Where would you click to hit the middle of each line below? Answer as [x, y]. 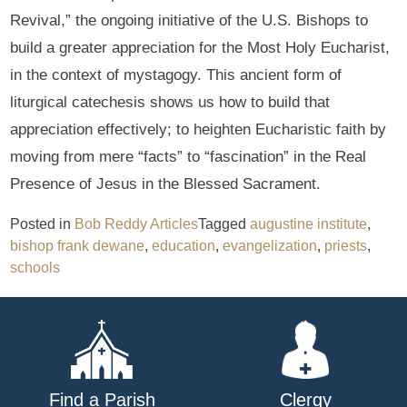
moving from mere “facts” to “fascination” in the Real [189, 156]
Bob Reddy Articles [137, 223]
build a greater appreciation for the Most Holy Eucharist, [200, 47]
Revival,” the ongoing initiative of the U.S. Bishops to [189, 20]
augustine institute [309, 223]
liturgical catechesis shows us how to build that [170, 102]
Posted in [43, 223]
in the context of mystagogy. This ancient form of [176, 74]
